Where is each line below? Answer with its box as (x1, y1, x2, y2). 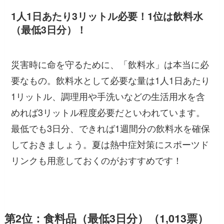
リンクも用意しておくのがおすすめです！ (11, 153, 182, 167)
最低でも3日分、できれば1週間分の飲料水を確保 (11, 121, 210, 135)
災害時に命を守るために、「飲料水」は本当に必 (11, 57, 209, 71)
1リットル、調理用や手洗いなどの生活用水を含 (11, 89, 205, 103)
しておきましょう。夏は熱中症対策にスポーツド (11, 137, 209, 151)
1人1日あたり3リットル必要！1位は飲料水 (11, 8, 203, 23)
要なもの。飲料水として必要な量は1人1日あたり (11, 73, 210, 87)
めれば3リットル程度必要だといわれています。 (11, 105, 205, 119)
